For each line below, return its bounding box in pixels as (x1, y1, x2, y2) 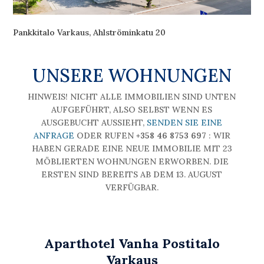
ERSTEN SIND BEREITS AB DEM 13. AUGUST (41, 169, 223, 180)
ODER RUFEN (74, 130, 136, 141)
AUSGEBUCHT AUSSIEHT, (41, 117, 147, 128)
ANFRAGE (33, 130, 74, 141)
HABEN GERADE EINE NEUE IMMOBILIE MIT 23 (31, 143, 232, 154)
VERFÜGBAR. (105, 181, 159, 193)
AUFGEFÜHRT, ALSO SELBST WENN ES (51, 104, 213, 115)
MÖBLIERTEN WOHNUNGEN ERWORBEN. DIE (35, 156, 229, 167)
